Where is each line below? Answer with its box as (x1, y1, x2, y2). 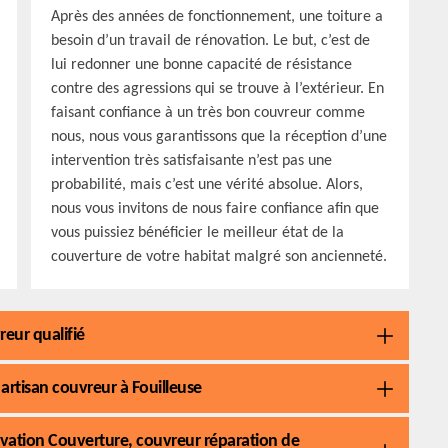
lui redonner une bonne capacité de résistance (51, 57, 352, 73)
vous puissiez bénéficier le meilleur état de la (51, 225, 344, 241)
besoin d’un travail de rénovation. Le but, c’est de (51, 33, 370, 49)
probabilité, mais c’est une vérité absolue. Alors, (51, 177, 363, 193)
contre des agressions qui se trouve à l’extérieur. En (51, 81, 384, 97)
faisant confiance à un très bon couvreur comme (51, 105, 365, 121)
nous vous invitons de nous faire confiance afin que (51, 201, 379, 217)
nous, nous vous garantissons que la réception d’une (51, 129, 387, 145)
